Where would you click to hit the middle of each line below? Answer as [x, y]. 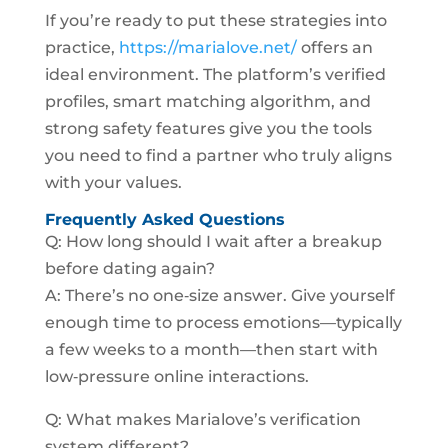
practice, [81, 47]
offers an [334, 47]
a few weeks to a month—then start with [211, 349]
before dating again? [129, 268]
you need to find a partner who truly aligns [218, 155]
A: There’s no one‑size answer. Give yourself [219, 295]
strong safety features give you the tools [208, 128]
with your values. [113, 182]
